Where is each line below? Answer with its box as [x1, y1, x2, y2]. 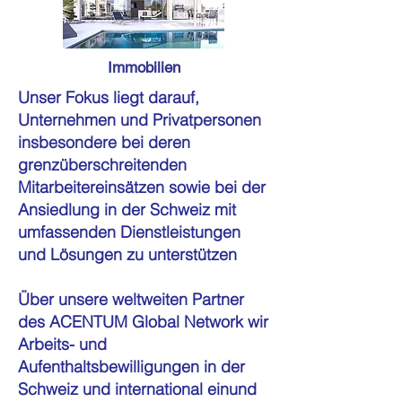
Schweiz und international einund [18, 379, 257, 399]
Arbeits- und [18, 334, 107, 354]
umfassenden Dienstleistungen [18, 222, 240, 242]
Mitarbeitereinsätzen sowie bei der [18, 177, 266, 197]
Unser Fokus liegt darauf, [18, 87, 199, 108]
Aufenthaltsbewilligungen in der [18, 356, 245, 377]
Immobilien [107, 58, 180, 76]
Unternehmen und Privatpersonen [18, 109, 261, 130]
